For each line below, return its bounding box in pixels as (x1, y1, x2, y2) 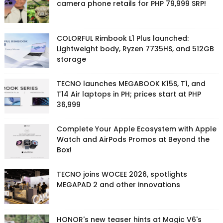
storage (56, 54, 86, 65)
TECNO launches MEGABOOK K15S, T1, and (56, 79, 206, 89)
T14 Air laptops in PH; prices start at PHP (56, 89, 201, 100)
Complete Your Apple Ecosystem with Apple (56, 124, 217, 134)
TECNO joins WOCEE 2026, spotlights (56, 169, 187, 180)
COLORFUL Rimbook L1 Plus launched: (56, 33, 189, 44)
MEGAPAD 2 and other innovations (56, 180, 180, 190)
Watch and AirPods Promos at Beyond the (56, 134, 210, 145)
